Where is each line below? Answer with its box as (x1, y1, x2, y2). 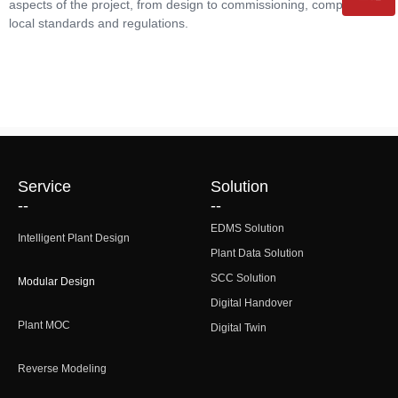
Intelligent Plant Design (18, 232, 130, 244)
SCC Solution (211, 272, 276, 284)
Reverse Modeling (18, 362, 107, 375)
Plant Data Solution (211, 247, 304, 259)
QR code (364, 35, 377, 49)
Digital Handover (211, 297, 292, 309)
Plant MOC (18, 319, 70, 331)
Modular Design (18, 275, 95, 288)
